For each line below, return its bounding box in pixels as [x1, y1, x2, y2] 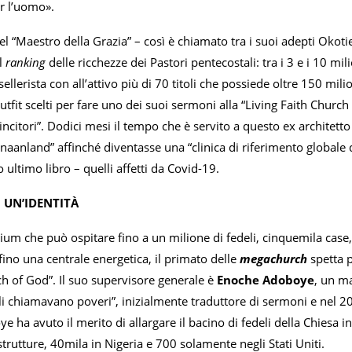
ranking [5, 54, 46, 71]
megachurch [240, 251, 307, 267]
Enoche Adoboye [217, 272, 314, 288]
